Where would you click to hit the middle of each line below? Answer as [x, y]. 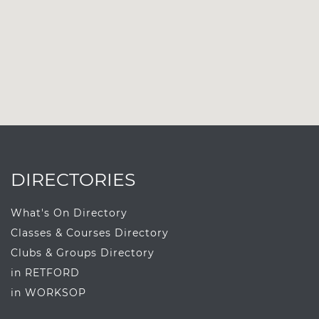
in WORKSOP [48, 293]
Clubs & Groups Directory [83, 253]
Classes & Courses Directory [90, 233]
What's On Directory [69, 213]
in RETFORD [45, 273]
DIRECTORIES [73, 180]
